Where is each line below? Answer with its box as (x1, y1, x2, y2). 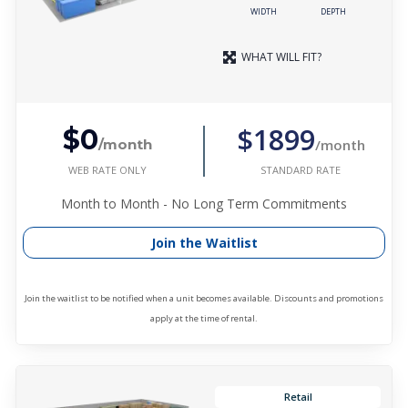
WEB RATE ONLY (68, 163, 147, 178)
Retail (283, 389, 312, 403)
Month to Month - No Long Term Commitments (61, 195, 347, 213)
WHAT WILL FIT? (241, 48, 321, 65)
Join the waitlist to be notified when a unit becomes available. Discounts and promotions (25, 292, 383, 305)
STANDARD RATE (260, 163, 341, 178)
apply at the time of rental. (150, 312, 258, 325)
